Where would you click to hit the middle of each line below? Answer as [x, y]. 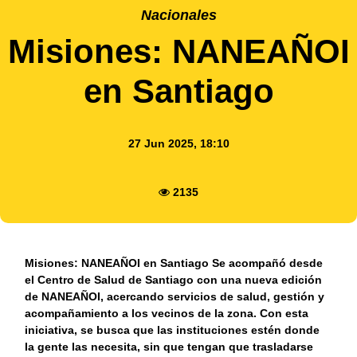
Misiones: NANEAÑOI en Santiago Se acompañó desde [174, 263]
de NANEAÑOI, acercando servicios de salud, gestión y [175, 297]
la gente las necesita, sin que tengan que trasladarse [169, 347]
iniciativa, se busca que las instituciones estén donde [173, 330]
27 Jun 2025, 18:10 [178, 143]
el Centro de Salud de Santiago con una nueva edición [174, 280]
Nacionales [178, 15]
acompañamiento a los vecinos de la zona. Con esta [167, 314]
